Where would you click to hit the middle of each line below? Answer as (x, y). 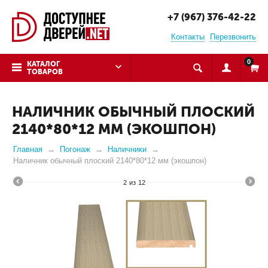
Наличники (127, 149)
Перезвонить (233, 37)
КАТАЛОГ (43, 64)
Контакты (188, 37)
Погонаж (75, 149)
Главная (28, 149)
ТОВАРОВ (45, 72)
